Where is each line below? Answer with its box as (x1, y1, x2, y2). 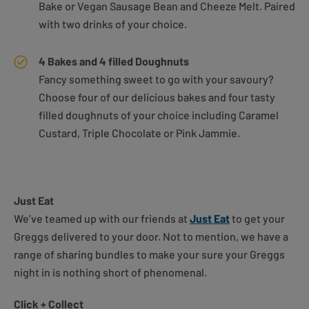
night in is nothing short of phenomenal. (14, 266, 207, 279)
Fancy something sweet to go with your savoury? (39, 72, 274, 86)
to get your (230, 212, 285, 226)
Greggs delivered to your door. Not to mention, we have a (14, 230, 288, 243)
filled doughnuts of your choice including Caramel (39, 108, 279, 122)
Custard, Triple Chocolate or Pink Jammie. (39, 126, 240, 140)
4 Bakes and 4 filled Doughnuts (39, 54, 189, 68)
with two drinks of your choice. (39, 17, 187, 31)
